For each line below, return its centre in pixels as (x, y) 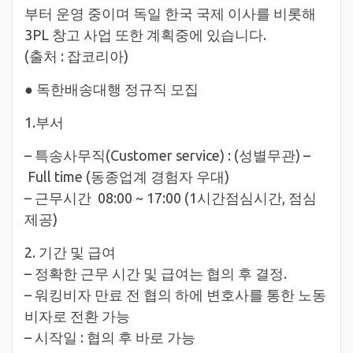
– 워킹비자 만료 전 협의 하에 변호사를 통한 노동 (175, 294)
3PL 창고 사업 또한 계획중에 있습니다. (145, 34)
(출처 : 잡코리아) (76, 56)
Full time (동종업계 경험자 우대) (127, 176)
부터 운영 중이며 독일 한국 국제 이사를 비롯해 (170, 13)
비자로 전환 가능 (77, 316)
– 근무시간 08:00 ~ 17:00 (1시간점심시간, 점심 (171, 197)
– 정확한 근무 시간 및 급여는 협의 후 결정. (156, 273)
